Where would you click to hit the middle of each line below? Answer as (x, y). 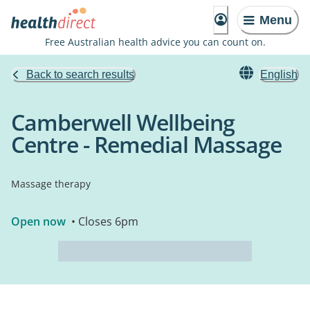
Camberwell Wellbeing (123, 122)
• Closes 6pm (103, 221)
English (279, 74)
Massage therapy (51, 184)
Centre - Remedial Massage (146, 144)
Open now (38, 221)
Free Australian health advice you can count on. (155, 42)
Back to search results (80, 74)
